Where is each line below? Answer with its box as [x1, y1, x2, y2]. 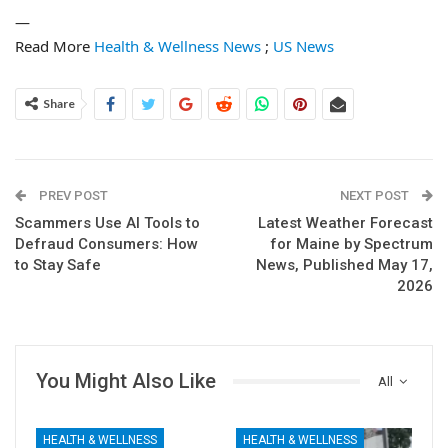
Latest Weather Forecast [258, 214, 433, 232]
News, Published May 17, [256, 256, 433, 274]
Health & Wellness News [94, 36, 261, 56]
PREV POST [36, 188, 108, 203]
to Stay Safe [15, 256, 101, 274]
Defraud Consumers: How [15, 235, 198, 253]
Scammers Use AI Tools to [15, 214, 200, 232]
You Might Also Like [36, 369, 216, 393]
